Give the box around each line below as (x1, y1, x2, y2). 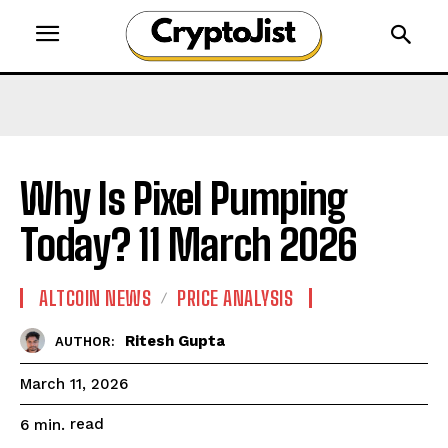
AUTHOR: (55, 333, 115, 349)
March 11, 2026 (20, 375, 128, 394)
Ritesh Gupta (125, 331, 225, 350)
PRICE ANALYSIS (177, 286, 293, 311)
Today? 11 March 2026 (20, 220, 357, 271)
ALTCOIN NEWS (39, 286, 151, 311)
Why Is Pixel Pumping (20, 174, 347, 225)
